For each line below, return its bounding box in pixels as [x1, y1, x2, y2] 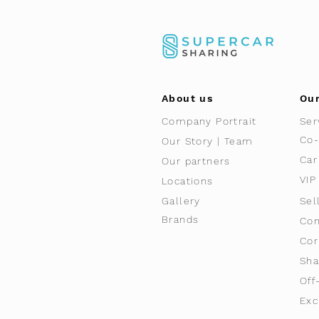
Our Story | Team [162, 135, 253, 147]
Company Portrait [162, 115, 257, 127]
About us [162, 93, 214, 104]
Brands [162, 214, 199, 225]
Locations [162, 175, 214, 187]
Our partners [162, 155, 231, 167]
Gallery [162, 195, 201, 206]
